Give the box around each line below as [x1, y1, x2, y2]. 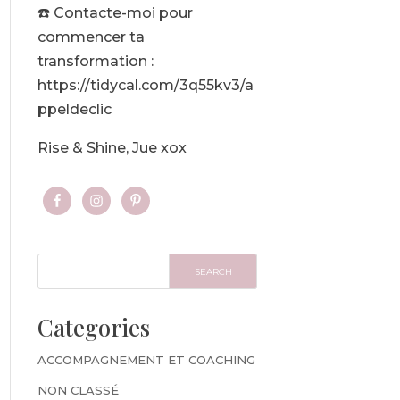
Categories [37, 312, 150, 344]
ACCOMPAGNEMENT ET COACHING [37, 353, 255, 368]
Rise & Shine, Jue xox [37, 139, 187, 157]
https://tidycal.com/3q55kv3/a [37, 77, 254, 95]
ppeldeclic [37, 101, 112, 119]
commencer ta [37, 29, 145, 46]
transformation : [37, 53, 154, 71]
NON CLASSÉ [37, 382, 119, 397]
